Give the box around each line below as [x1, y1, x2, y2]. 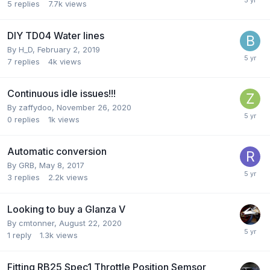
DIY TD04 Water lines [7, 30, 104, 42]
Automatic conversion [7, 145, 107, 158]
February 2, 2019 [37, 45, 100, 55]
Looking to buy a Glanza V [7, 203, 125, 216]
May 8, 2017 [39, 160, 84, 171]
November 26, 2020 [57, 102, 131, 113]
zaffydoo [19, 102, 52, 113]
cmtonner [19, 218, 54, 228]
